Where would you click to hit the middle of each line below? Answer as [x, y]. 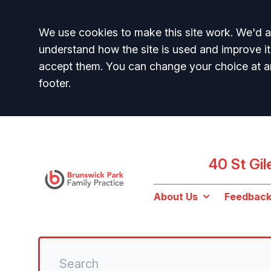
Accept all [81, 36]
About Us [176, 196]
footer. [55, 83]
